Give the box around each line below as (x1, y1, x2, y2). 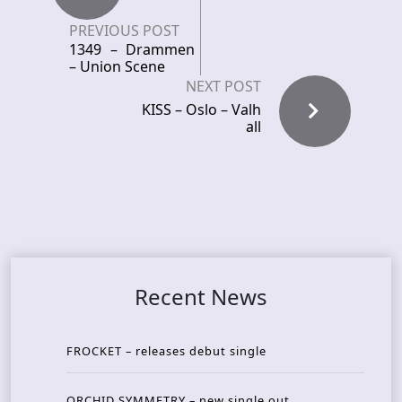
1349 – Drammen (69, 39, 195, 59)
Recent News (135, 281, 267, 311)
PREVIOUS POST (69, 20, 179, 40)
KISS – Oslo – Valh (142, 99, 261, 119)
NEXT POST (186, 75, 261, 96)
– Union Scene (69, 56, 165, 76)
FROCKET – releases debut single (66, 342, 267, 359)
